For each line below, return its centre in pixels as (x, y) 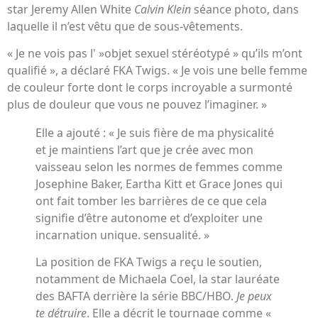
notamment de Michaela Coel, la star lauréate (158, 279)
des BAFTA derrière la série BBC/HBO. (136, 296)
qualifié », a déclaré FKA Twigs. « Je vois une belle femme (157, 71)
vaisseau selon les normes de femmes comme (159, 167)
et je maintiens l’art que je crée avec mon (144, 150)
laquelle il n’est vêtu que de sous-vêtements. (125, 26)
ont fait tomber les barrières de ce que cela (151, 201)
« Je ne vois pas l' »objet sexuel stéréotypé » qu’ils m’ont (155, 54)
